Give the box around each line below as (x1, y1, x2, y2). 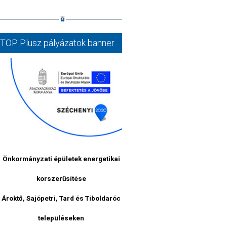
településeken (38, 214, 85, 222)
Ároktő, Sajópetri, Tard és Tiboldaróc (2, 195, 121, 203)
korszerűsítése (36, 175, 86, 183)
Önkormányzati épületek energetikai (2, 155, 120, 163)
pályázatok (44, 37, 86, 49)
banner (88, 37, 115, 49)
